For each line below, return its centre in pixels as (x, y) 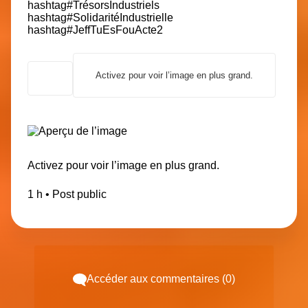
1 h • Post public (67, 195)
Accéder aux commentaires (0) (161, 279)
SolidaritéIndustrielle (123, 18)
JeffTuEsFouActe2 (118, 30)
